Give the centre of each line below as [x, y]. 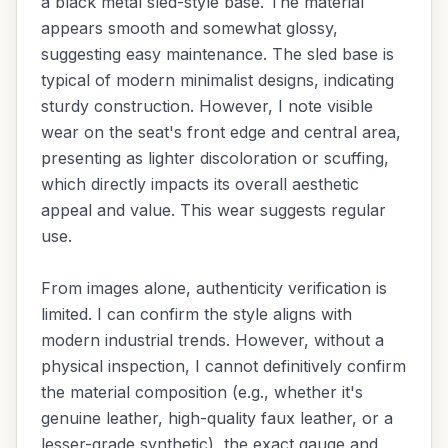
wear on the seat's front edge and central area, [221, 132]
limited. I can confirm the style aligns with [196, 314]
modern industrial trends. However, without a [212, 340]
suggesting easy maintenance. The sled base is [217, 54]
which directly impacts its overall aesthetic [200, 184]
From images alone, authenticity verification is [214, 288]
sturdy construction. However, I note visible [207, 106]
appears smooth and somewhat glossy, [189, 28]
